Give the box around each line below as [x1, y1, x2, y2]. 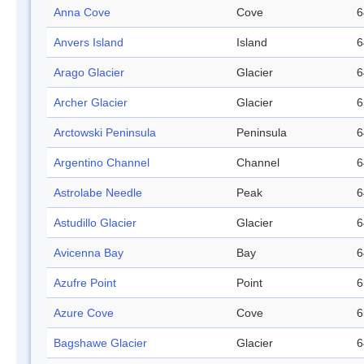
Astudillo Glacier [54, 216, 136, 230]
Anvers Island [54, 36, 123, 50]
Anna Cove [54, 6, 110, 19]
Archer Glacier [54, 96, 128, 110]
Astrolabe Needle [54, 186, 142, 200]
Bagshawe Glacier [54, 336, 147, 350]
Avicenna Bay [54, 246, 123, 260]
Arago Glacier [54, 66, 124, 80]
